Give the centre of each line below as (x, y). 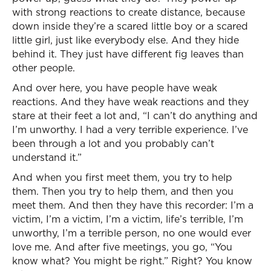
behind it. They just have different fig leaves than (128, 54)
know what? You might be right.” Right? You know (132, 261)
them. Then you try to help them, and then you (123, 191)
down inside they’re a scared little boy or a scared (130, 26)
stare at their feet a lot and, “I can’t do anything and (135, 116)
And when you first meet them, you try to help (122, 177)
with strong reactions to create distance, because (129, 12)
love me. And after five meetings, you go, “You (122, 247)
